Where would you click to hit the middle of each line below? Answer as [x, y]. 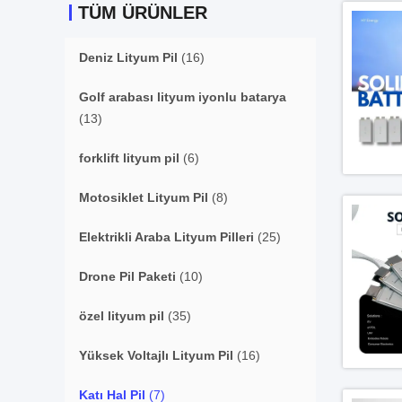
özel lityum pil [122, 316]
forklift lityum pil [129, 158]
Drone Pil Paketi [127, 276]
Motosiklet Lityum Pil [144, 197]
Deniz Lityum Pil [128, 57]
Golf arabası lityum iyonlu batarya [183, 97]
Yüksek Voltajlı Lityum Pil [156, 355]
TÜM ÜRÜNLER [143, 13]
